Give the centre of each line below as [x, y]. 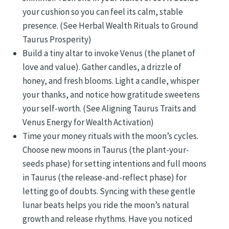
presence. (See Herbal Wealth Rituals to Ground [110, 25]
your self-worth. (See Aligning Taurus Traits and [109, 108]
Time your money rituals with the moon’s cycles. [110, 136]
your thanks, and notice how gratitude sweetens [111, 94]
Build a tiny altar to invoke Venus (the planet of [109, 53]
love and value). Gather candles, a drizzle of [102, 67]
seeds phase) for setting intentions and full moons [114, 163]
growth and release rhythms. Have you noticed [108, 219]
